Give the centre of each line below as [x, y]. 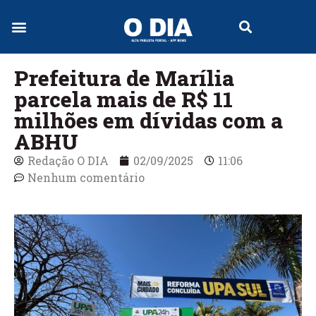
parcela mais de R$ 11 [123, 99]
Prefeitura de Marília [124, 78]
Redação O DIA [68, 161]
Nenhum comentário [86, 178]
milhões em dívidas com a [148, 121]
